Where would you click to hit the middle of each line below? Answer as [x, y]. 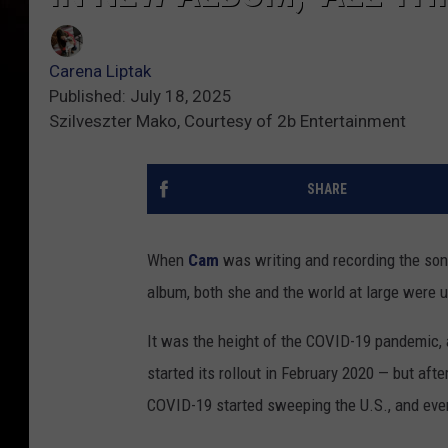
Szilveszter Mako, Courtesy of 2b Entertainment [227, 121]
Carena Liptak [100, 71]
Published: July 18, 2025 [140, 96]
